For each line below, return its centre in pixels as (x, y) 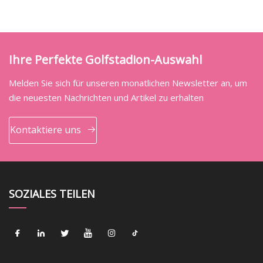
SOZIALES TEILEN (52, 193)
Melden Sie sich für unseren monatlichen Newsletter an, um (128, 82)
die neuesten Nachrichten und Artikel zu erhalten (106, 97)
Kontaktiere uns (45, 130)
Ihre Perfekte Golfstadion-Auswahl (105, 59)
